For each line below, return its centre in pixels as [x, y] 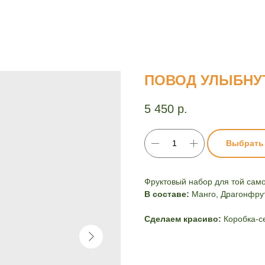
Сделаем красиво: [184, 219]
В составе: [167, 194]
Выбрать [245, 143]
